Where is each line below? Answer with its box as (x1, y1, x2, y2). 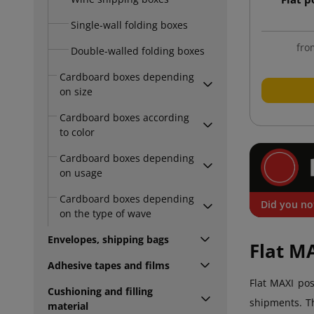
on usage (60, 165, 102, 179)
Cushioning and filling (48, 284, 153, 298)
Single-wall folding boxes (71, 18, 188, 32)
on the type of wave (60, 206, 151, 220)
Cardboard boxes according (60, 110, 189, 124)
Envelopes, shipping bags (48, 232, 169, 246)
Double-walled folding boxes (71, 43, 205, 57)
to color (60, 125, 95, 139)
